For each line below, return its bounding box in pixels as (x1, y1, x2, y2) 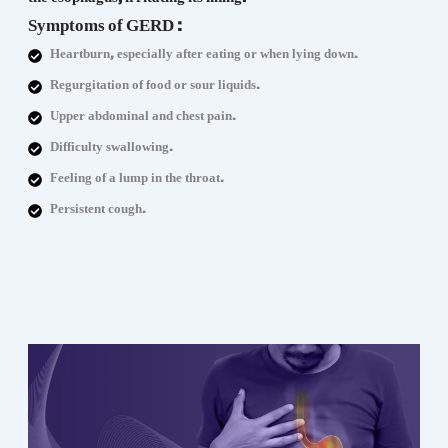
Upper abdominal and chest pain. (50, 106, 237, 131)
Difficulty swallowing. (50, 137, 174, 162)
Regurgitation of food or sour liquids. (50, 75, 261, 100)
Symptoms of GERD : (27, 12, 182, 46)
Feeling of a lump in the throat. (50, 168, 225, 193)
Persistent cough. (50, 199, 147, 224)
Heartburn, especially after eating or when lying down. (50, 44, 359, 69)
